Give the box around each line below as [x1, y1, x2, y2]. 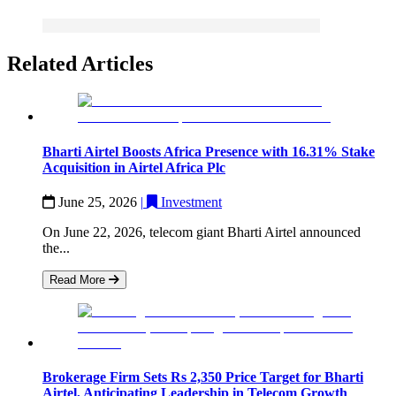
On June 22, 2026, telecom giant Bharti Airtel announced [42, 224, 361, 240]
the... [42, 240, 70, 255]
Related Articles [7, 51, 153, 75]
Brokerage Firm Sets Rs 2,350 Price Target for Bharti [42, 369, 363, 385]
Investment [161, 194, 222, 209]
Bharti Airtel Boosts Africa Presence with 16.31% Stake [42, 143, 375, 159]
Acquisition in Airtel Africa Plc [42, 159, 225, 175]
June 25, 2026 [58, 194, 141, 209]
